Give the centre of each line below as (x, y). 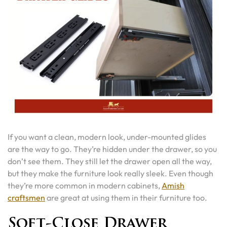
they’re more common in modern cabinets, (85, 185)
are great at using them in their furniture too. (126, 198)
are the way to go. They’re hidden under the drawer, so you (112, 149)
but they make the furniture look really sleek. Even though (110, 173)
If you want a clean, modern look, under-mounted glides (107, 137)
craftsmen (26, 198)
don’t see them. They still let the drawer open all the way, (110, 161)
